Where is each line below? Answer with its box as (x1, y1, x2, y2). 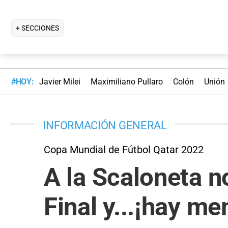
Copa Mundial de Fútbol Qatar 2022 (44, 143, 204, 156)
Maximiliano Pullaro (90, 77, 163, 87)
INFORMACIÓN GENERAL (43, 118, 167, 132)
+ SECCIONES (16, 23, 59, 32)
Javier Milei (39, 77, 80, 87)
